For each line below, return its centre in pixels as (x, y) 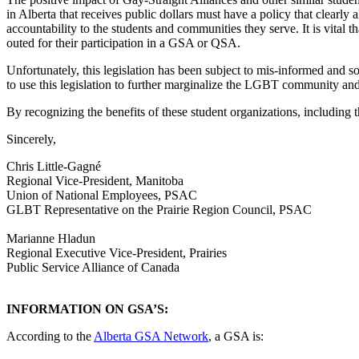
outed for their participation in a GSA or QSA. (123, 42)
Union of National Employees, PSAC (102, 195)
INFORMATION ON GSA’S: (87, 309)
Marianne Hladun (54, 238)
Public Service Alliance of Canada (93, 267)
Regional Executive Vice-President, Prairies (117, 252)
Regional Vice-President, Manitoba (95, 180)
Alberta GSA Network (151, 336)
